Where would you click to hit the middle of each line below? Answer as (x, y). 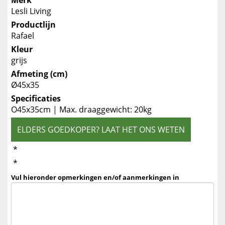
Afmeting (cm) (39, 74)
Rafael (23, 36)
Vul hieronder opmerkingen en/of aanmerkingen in (95, 177)
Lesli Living (31, 11)
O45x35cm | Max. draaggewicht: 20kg (81, 109)
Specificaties (36, 98)
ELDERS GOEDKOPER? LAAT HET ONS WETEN (101, 130)
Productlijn (33, 25)
